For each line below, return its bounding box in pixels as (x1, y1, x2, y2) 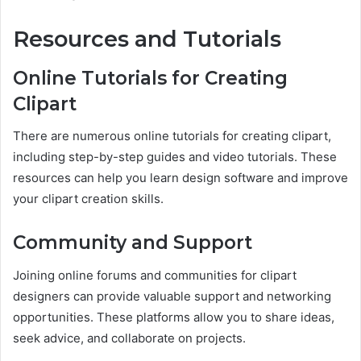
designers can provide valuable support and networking (13, 288, 331, 304)
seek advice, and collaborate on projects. (13, 330, 246, 346)
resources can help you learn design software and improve (13, 170, 348, 186)
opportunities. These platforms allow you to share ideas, (13, 309, 334, 325)
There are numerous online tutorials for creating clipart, (13, 128, 331, 144)
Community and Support (13, 231, 252, 255)
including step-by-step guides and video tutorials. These (13, 149, 337, 165)
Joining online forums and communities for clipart (13, 267, 297, 283)
